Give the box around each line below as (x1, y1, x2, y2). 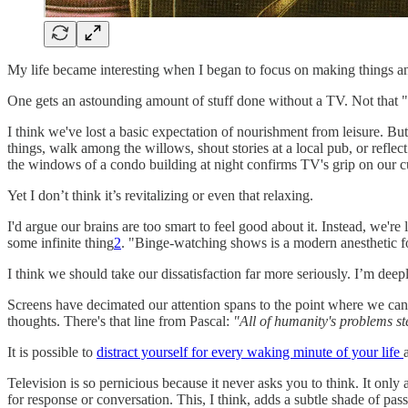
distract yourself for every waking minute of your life (97, 343, 403, 360)
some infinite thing (7, 234, 114, 250)
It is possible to (7, 343, 97, 360)
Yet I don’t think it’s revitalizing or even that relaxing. (7, 187, 313, 203)
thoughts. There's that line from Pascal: (7, 312, 233, 329)
